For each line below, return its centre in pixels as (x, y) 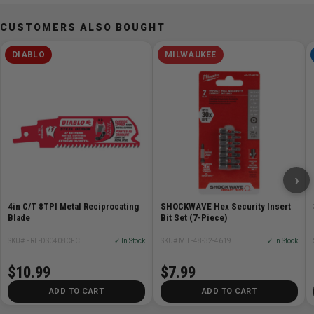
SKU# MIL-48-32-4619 (196, 241)
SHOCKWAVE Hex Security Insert (226, 207)
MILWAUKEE (191, 55)
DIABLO (28, 55)
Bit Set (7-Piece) (194, 218)
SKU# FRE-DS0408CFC (44, 241)
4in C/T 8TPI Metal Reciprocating (46, 207)
